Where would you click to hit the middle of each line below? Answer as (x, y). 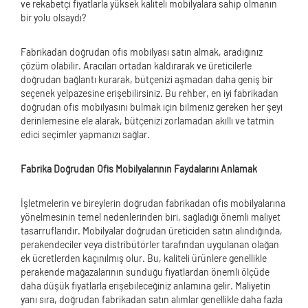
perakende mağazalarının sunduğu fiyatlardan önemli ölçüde (145, 272)
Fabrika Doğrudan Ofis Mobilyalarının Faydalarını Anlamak (139, 169)
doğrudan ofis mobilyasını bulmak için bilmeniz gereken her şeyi (152, 107)
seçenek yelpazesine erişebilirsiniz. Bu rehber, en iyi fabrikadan (150, 93)
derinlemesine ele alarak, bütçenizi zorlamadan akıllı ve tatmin (147, 121)
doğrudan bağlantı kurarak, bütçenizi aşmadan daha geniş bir (147, 79)
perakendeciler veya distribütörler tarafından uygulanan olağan (150, 244)
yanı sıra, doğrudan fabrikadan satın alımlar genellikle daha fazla (152, 299)
